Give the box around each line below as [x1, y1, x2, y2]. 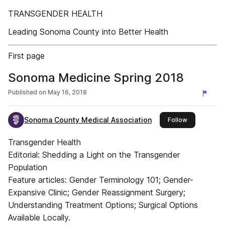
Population [8, 162, 47, 172]
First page [8, 51, 45, 61]
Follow [168, 116, 187, 124]
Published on [8, 88, 46, 96]
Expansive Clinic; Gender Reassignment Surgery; [8, 187, 185, 197]
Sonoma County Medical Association [24, 116, 152, 124]
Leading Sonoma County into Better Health [8, 27, 168, 37]
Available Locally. [8, 212, 70, 222]
